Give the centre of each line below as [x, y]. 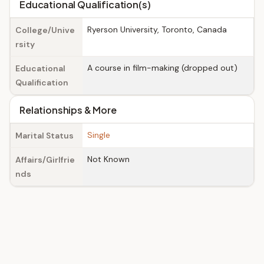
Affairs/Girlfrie [45, 160]
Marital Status [44, 136]
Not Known [108, 159]
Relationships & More [68, 110]
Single [99, 135]
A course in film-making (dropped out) [162, 68]
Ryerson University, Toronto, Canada [157, 29]
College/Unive [45, 30]
